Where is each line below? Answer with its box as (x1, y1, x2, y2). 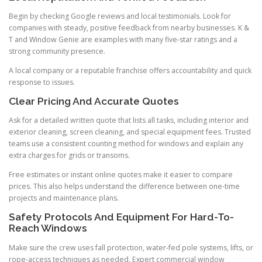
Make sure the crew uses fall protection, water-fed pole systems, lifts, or (9, 242, 253, 253)
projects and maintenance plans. (9, 193, 119, 204)
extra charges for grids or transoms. (9, 150, 130, 161)
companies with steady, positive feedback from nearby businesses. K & (9, 22, 249, 33)
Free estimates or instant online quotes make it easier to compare (9, 170, 233, 180)
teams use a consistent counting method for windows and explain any (9, 139, 243, 149)
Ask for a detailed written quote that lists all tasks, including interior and (9, 115, 249, 126)
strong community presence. (9, 46, 105, 56)
